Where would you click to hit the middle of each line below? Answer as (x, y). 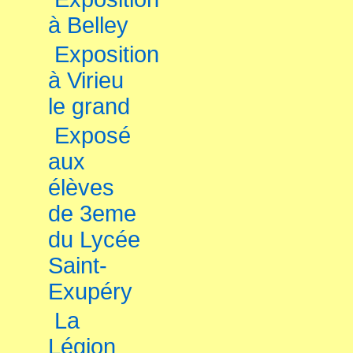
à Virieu (86, 80)
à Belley (88, 25)
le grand (89, 106)
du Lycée (94, 240)
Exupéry (90, 292)
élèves (81, 188)
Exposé (93, 136)
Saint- (78, 266)
